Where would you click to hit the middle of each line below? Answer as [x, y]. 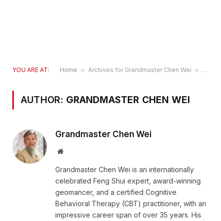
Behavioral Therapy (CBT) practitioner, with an [131, 203]
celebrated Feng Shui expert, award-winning [128, 181]
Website [74, 151]
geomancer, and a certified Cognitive [116, 192]
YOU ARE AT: [31, 70]
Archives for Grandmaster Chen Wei [140, 70]
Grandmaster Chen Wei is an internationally [125, 169]
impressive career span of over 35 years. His [128, 215]
